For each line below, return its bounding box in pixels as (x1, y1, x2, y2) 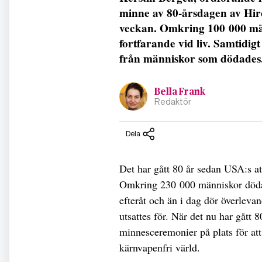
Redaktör (154, 97, 191, 107)
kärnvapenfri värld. (119, 240, 204, 254)
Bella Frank (154, 87, 205, 97)
